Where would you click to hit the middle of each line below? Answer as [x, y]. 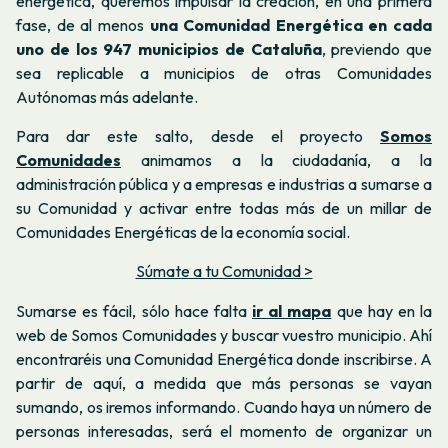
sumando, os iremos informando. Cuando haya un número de [224, 406]
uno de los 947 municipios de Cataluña [169, 48]
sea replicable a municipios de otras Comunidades [224, 72]
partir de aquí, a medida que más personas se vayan [224, 382]
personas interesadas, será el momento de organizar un [224, 430]
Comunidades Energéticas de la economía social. [183, 232]
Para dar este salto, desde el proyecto [198, 136]
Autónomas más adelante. [107, 96]
